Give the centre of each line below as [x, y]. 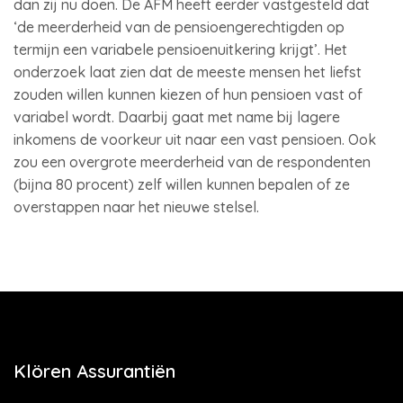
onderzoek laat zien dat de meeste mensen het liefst [188, 72]
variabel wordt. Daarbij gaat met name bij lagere [177, 117]
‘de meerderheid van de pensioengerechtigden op [179, 27]
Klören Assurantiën [94, 371]
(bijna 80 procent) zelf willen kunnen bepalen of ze [182, 184]
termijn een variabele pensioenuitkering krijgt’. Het [180, 49]
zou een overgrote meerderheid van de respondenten [192, 162]
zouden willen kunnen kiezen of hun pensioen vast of [188, 94]
